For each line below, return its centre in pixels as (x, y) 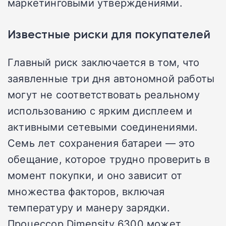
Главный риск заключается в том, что (104, 62)
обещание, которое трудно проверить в (109, 159)
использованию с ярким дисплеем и (100, 111)
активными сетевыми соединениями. (103, 127)
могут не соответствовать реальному (104, 95)
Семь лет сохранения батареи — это (101, 143)
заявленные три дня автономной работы (111, 78)
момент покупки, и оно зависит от (95, 175)
